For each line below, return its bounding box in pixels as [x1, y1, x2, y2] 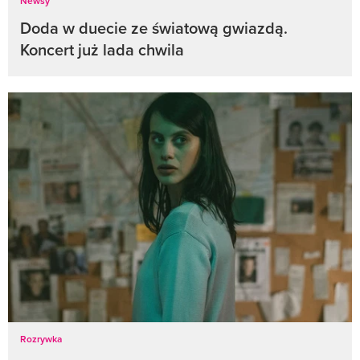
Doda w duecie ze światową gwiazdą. [20, 15, 288, 39]
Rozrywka [20, 331, 62, 346]
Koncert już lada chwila [20, 37, 184, 61]
